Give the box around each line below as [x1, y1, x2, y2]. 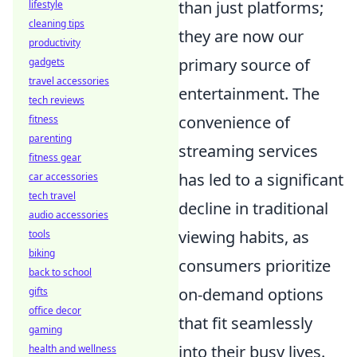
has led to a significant [178, 168, 343, 190]
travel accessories [29, 74, 109, 88]
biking [29, 246, 55, 260]
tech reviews [29, 93, 84, 107]
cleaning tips [29, 17, 84, 30]
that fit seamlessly [178, 312, 312, 334]
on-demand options [178, 283, 324, 305]
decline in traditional [178, 197, 328, 219]
